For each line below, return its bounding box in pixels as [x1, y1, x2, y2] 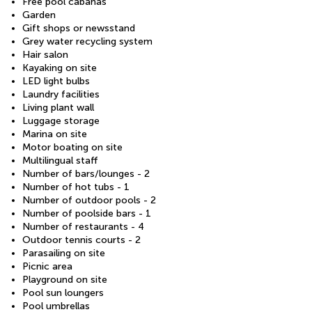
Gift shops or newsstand [22, 22, 135, 34]
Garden [22, 8, 56, 21]
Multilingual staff [22, 154, 98, 166]
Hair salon [22, 48, 68, 61]
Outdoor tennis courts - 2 [22, 233, 141, 246]
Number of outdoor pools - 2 [22, 194, 156, 206]
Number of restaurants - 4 [22, 220, 144, 233]
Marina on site [22, 127, 87, 140]
